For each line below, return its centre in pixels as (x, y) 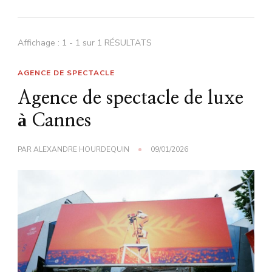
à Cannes (54, 121)
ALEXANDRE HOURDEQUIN (81, 150)
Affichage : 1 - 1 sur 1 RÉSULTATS (85, 43)
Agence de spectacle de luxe (131, 99)
